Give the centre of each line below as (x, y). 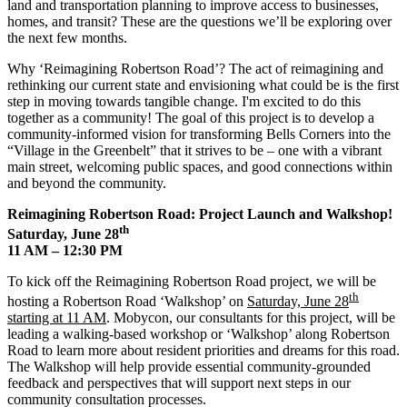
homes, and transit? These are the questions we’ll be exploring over (199, 21)
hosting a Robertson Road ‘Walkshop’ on (127, 302)
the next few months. (67, 37)
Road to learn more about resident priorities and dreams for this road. (203, 351)
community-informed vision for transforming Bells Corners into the (199, 134)
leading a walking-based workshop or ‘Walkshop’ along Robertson (199, 334)
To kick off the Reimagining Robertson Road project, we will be (192, 281)
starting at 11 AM (57, 318)
